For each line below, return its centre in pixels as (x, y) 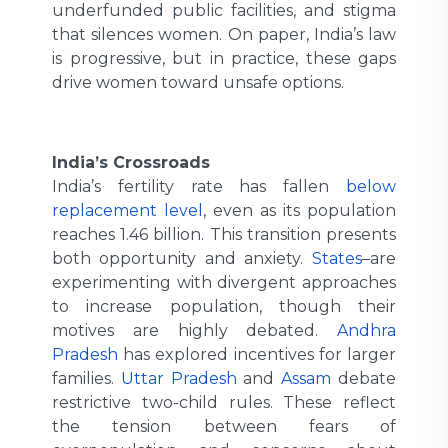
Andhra (366, 330)
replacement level (127, 210)
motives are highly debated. (194, 330)
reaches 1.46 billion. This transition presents (224, 234)
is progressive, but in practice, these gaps (224, 58)
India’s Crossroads (131, 162)
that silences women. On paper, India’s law (224, 34)
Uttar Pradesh (178, 378)
